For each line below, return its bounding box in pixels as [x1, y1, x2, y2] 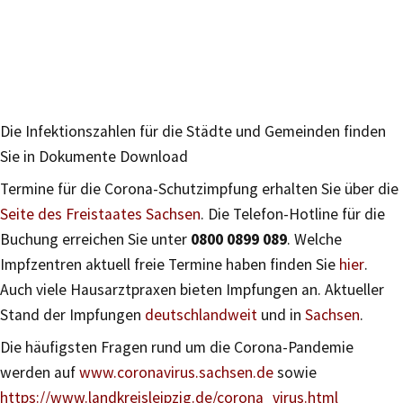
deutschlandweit [145, 304, 257, 325]
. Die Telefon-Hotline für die [201, 203, 385, 224]
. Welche [287, 228, 342, 249]
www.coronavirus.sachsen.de [79, 362, 273, 382]
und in [257, 304, 305, 325]
